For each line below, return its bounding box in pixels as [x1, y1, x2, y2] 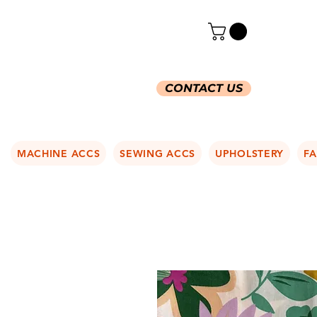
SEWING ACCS [120, 146, 196, 160]
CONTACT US [165, 81, 243, 95]
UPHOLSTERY [215, 146, 284, 160]
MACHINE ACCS [16, 146, 100, 160]
